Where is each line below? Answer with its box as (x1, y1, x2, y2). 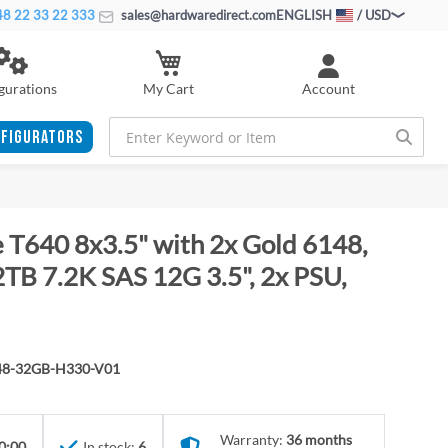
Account (301, 80, 355, 97)
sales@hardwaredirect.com (118, 7, 276, 23)
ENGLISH (276, 7, 332, 23)
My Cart (142, 79, 194, 97)
